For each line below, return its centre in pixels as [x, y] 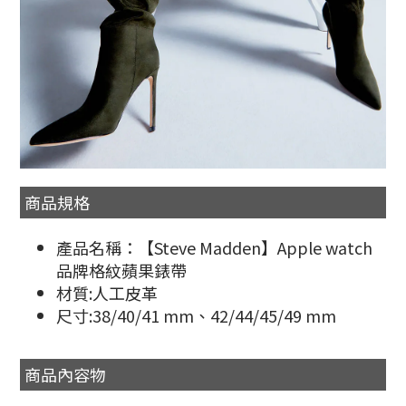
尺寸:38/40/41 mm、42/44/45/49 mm [196, 315]
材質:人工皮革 [107, 292]
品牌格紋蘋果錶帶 [121, 270]
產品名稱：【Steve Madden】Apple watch [214, 247]
